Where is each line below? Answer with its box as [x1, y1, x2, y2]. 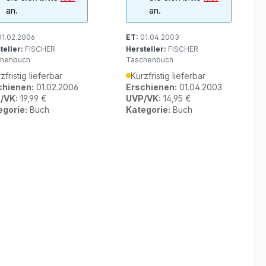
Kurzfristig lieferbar [131, 70, 206, 81]
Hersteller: [126, 44, 167, 53]
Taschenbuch [126, 55, 174, 64]
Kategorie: [126, 104, 171, 115]
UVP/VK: [126, 93, 161, 103]
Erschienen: [126, 81, 178, 92]
